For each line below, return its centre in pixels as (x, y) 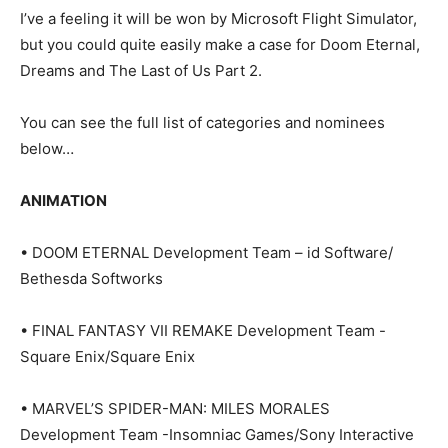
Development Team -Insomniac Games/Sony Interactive (217, 435)
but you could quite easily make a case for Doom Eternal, (220, 45)
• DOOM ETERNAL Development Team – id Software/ (206, 253)
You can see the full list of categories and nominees (202, 123)
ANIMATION (63, 201)
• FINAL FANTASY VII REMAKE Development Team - (203, 331)
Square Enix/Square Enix (107, 357)
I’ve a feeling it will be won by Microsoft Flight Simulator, (218, 19)
